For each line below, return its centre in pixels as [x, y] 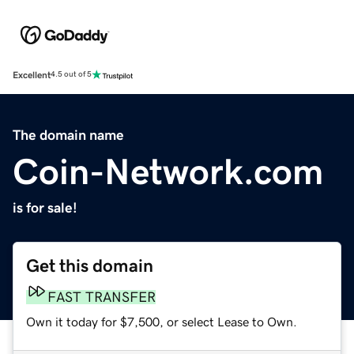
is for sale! [45, 207]
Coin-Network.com [168, 171]
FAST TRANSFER [102, 297]
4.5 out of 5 [71, 75]
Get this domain [90, 265]
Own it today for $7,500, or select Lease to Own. [162, 321]
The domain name [68, 135]
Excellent [32, 75]
